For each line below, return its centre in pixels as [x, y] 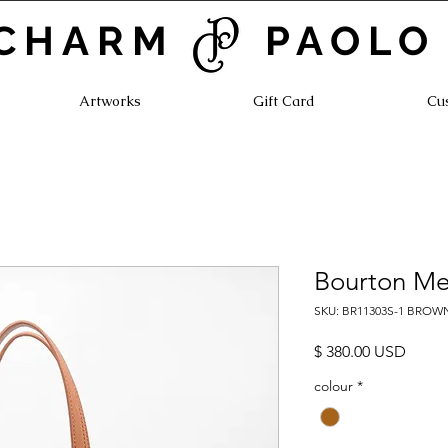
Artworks [110, 101]
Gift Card [284, 101]
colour [333, 386]
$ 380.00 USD [360, 352]
